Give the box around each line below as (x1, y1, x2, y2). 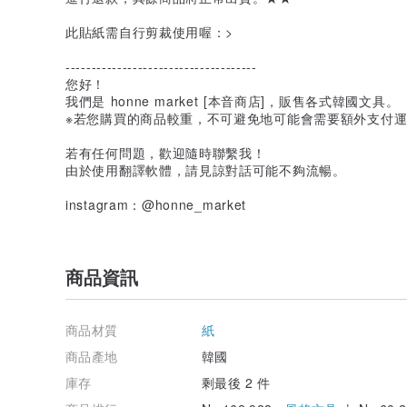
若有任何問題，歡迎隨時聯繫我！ (65, 143, 266, 162)
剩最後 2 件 (202, 372, 271, 392)
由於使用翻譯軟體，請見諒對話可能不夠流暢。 (65, 160, 346, 179)
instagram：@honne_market (65, 194, 247, 213)
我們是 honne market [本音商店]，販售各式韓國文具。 (65, 91, 400, 110)
